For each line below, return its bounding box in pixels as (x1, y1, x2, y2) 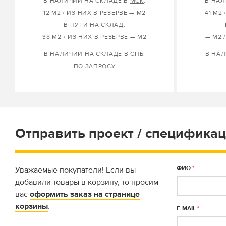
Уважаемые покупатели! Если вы (15, 165, 136, 175)
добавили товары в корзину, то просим (15, 177, 158, 187)
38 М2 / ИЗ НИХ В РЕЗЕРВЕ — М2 (42, 33, 147, 41)
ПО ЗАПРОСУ (73, 63, 116, 70)
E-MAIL (177, 205, 197, 212)
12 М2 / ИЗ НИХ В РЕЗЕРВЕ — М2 (43, 9, 146, 17)
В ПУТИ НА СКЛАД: (64, 21, 126, 29)
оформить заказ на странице (30, 189, 140, 199)
